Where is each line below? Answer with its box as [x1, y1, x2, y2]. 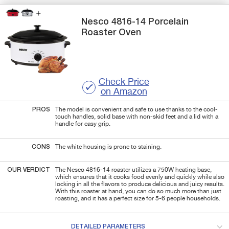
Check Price [98, 77, 149, 87]
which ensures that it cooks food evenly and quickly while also [55, 174, 224, 180]
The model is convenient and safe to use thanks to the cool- [55, 106, 218, 113]
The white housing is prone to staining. [55, 144, 163, 150]
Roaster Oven [81, 28, 142, 37]
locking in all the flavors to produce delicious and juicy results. [55, 181, 224, 188]
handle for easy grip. [55, 121, 112, 127]
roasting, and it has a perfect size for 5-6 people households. [55, 195, 220, 202]
